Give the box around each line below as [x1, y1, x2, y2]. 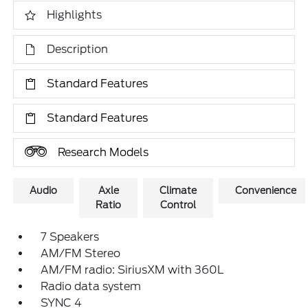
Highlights [47, 8, 102, 21]
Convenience [235, 185, 297, 196]
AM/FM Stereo [41, 247, 121, 260]
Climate [159, 185, 197, 196]
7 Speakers [41, 230, 100, 243]
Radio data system [41, 280, 142, 293]
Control [160, 199, 197, 210]
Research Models [58, 146, 149, 159]
